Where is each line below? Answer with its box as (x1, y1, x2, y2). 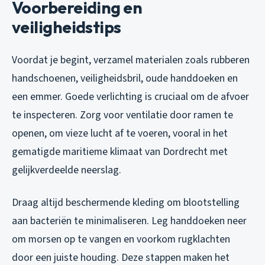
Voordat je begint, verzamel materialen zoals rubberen (12, 53, 250, 68)
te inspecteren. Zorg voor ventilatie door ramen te (12, 108, 233, 123)
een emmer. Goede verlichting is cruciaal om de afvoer (12, 89, 249, 105)
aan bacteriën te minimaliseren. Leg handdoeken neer (12, 214, 247, 229)
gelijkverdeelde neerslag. (12, 163, 121, 178)
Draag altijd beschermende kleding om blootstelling (12, 195, 240, 211)
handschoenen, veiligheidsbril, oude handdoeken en (12, 71, 238, 86)
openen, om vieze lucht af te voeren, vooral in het (12, 126, 228, 141)
